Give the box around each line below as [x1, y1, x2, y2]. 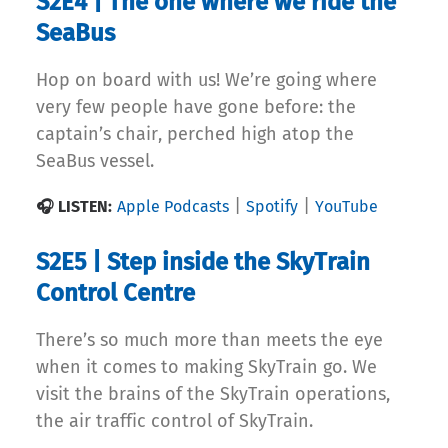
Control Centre [36, 279, 195, 308]
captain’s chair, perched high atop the [36, 123, 354, 146]
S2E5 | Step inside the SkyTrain [36, 248, 370, 277]
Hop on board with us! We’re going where [36, 69, 377, 92]
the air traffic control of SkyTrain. [36, 410, 313, 433]
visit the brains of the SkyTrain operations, [36, 383, 390, 406]
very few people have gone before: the [36, 96, 356, 119]
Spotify [246, 197, 298, 217]
